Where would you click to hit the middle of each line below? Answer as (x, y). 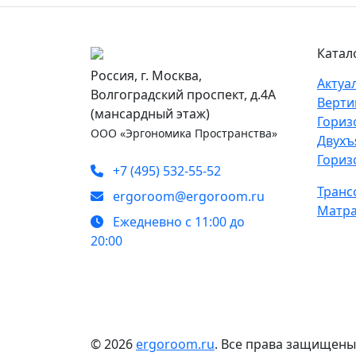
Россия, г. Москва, (146, 75)
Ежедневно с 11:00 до (177, 221)
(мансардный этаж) (150, 113)
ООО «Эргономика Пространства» (184, 133)
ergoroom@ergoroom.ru (187, 196)
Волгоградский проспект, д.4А (183, 94)
